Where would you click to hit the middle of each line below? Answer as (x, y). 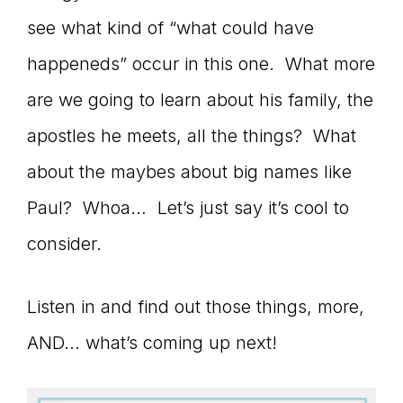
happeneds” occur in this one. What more (201, 64)
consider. (64, 244)
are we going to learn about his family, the (200, 100)
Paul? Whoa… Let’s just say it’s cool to (188, 208)
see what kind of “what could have (170, 28)
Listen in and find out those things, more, (196, 307)
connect (93, 47)
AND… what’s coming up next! (152, 343)
